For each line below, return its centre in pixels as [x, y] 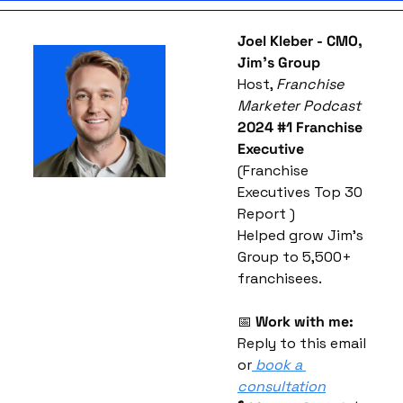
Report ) [266, 213]
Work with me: [304, 321]
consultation [282, 386]
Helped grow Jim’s [300, 235]
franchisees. [280, 278]
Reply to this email [302, 343]
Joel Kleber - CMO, [300, 40]
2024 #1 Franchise [300, 127]
